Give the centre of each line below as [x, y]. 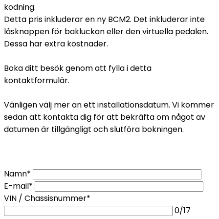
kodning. [20, 7]
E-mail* [18, 186]
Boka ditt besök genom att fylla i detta [78, 68]
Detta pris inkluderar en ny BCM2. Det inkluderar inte [104, 19]
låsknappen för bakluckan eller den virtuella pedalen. [106, 32]
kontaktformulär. [37, 80]
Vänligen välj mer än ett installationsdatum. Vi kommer [109, 105]
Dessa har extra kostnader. [56, 44]
